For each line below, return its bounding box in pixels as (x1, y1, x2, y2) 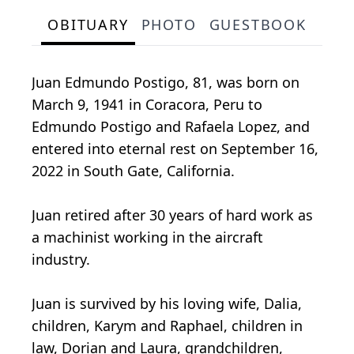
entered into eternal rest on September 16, (32, 139, 318, 159)
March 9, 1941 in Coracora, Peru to (32, 95, 262, 115)
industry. (32, 250, 90, 269)
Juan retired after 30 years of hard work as (32, 205, 313, 225)
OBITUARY (47, 15, 129, 35)
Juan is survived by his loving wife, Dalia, (32, 294, 302, 314)
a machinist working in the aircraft (32, 228, 263, 247)
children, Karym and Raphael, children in (32, 316, 303, 336)
